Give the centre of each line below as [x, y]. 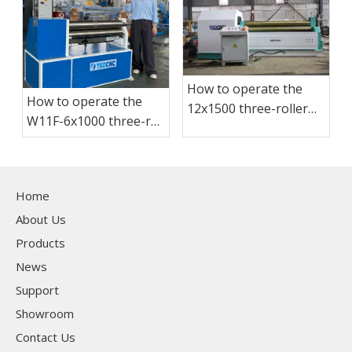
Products [40, 242]
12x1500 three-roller [247, 109]
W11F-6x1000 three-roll [96, 121]
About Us [41, 219]
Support [37, 290]
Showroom [45, 313]
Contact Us [46, 337]
